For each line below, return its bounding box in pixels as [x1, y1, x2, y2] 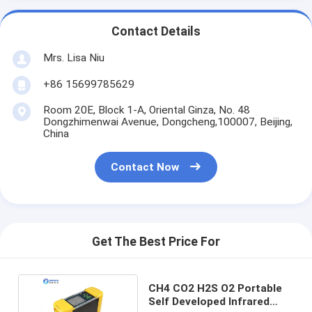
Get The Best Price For [92, 235, 220, 249]
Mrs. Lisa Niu [42, 51, 104, 64]
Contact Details [111, 24, 201, 39]
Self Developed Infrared [148, 295, 270, 308]
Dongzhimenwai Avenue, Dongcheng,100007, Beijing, [42, 115, 292, 128]
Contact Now [111, 161, 180, 174]
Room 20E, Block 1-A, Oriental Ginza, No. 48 [42, 103, 250, 116]
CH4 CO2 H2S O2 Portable [148, 281, 283, 295]
